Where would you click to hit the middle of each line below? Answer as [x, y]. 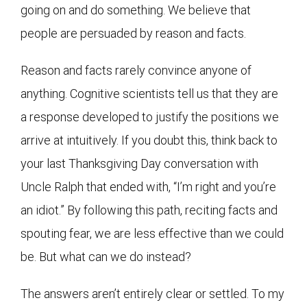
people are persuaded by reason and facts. [133, 33]
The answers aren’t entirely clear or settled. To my [152, 293]
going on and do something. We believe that [136, 10]
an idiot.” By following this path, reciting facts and [149, 210]
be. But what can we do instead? [106, 256]
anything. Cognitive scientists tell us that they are [149, 93]
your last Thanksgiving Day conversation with [139, 163]
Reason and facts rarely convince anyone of [136, 70]
